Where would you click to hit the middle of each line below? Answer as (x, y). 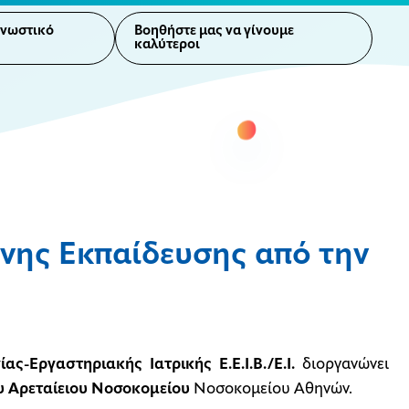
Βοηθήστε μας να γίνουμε (214, 31)
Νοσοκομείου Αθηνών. (273, 389)
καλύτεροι (167, 45)
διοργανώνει (342, 365)
